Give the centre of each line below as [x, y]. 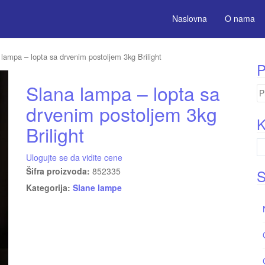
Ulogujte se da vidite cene [74, 157]
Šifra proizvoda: [59, 171]
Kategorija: [49, 187]
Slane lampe [97, 187]
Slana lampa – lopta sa [123, 93]
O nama [240, 18]
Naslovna [190, 18]
